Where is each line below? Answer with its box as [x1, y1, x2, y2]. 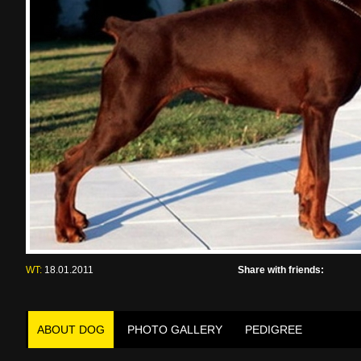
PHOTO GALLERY [127, 323, 222, 336]
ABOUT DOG [37, 323, 105, 336]
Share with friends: [238, 264, 324, 276]
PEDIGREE [245, 323, 302, 336]
